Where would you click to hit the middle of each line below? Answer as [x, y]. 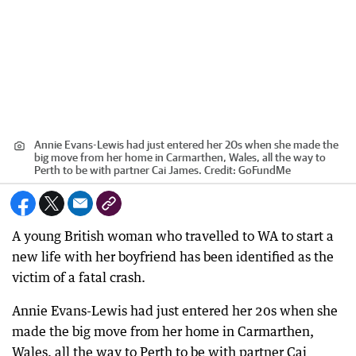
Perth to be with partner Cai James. [118, 170]
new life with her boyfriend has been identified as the [173, 257]
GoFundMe [265, 170]
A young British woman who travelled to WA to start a [173, 236]
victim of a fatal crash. [79, 277]
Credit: [220, 170]
